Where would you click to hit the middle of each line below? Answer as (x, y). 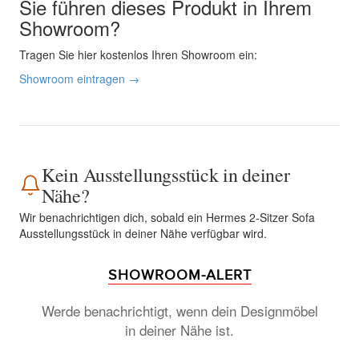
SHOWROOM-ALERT (179, 275)
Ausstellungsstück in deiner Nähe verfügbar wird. (143, 233)
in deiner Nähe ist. (179, 330)
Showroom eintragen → (79, 79)
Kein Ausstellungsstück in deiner (166, 175)
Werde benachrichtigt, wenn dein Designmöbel (179, 311)
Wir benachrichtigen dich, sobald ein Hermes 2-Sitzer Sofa (167, 217)
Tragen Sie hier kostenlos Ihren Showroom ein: (138, 54)
